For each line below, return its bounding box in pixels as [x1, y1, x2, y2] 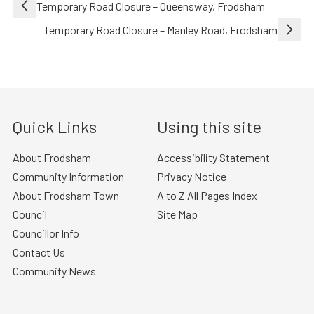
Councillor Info [12, 226, 79, 240]
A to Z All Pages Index [157, 188, 257, 202]
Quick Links [12, 116, 97, 137]
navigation [11, 15, 89, 36]
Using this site [157, 116, 261, 137]
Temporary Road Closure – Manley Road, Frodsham [43, 22, 278, 36]
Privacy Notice [157, 169, 226, 183]
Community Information [12, 169, 124, 183]
